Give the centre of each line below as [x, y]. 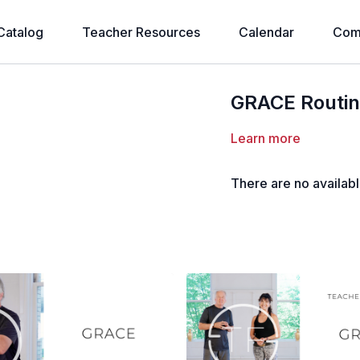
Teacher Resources [141, 32]
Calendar [266, 32]
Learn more [266, 138]
